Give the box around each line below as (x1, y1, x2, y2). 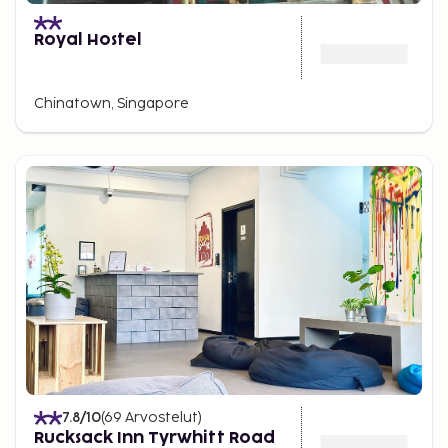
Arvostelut (125, 409, 198, 426)
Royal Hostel (34, 32, 142, 48)
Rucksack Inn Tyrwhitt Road (34, 430, 275, 446)
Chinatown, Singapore (34, 95, 189, 112)
